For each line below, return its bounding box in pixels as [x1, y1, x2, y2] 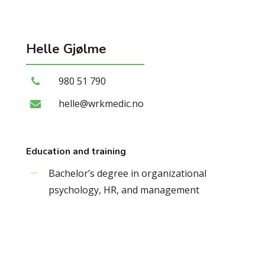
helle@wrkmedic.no [58, 96, 144, 110]
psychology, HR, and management [48, 183, 199, 196]
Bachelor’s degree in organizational [48, 166, 206, 180]
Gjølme [63, 40, 106, 58]
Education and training [25, 144, 126, 158]
